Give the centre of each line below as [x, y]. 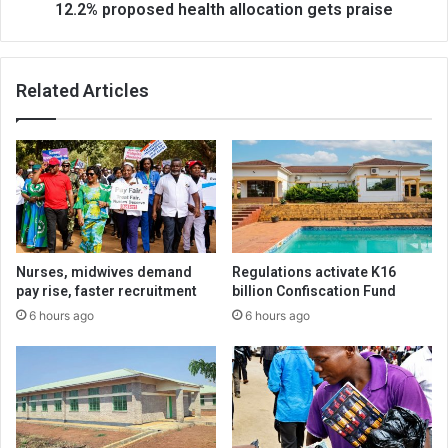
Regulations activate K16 [314, 271]
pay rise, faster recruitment [106, 290]
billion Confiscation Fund [314, 290]
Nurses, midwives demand [104, 271]
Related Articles [82, 90]
